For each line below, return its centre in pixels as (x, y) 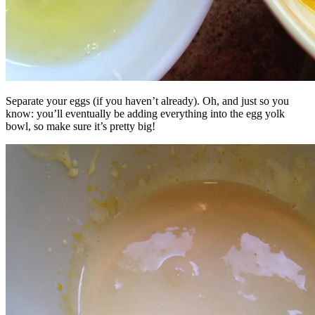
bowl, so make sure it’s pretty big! (81, 126)
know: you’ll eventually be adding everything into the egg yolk (145, 113)
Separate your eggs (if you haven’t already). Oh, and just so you (147, 101)
